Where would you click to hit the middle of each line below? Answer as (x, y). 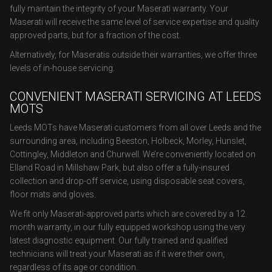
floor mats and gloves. (53, 194)
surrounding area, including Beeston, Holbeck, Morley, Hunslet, (128, 141)
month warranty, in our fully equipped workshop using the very (127, 227)
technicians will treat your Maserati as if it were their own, (117, 254)
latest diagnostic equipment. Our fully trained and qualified (119, 240)
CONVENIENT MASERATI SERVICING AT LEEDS (135, 97)
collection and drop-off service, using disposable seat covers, (127, 181)
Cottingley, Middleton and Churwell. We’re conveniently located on (133, 154)
